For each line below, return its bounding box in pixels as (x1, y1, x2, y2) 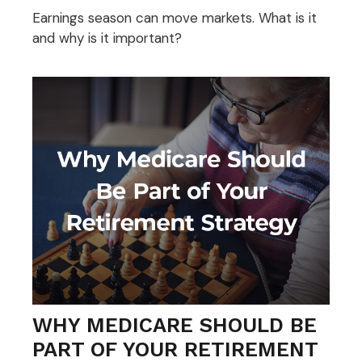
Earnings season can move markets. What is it (32, 8, 317, 27)
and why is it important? (32, 28, 182, 47)
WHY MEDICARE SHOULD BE (32, 312, 317, 337)
